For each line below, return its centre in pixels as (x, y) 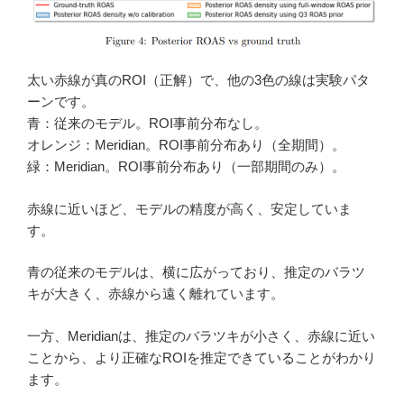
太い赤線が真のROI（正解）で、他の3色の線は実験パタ (198, 80)
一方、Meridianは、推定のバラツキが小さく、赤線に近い (201, 335)
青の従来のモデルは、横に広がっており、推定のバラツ (196, 272)
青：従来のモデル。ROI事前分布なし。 (147, 124)
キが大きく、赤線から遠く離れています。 (156, 294)
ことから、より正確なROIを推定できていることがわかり (202, 357)
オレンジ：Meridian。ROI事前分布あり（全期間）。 (186, 145)
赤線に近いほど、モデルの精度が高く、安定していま (189, 208)
